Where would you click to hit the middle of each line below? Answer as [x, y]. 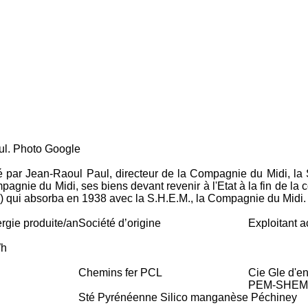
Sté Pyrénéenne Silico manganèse [163, 297]
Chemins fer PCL [120, 272]
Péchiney [274, 297]
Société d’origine [120, 223]
